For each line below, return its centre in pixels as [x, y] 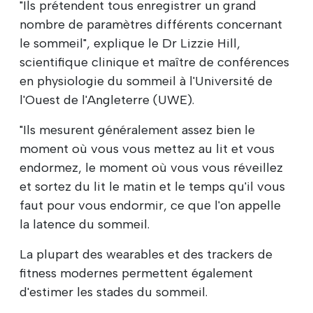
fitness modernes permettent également [136, 273]
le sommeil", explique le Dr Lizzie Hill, [130, 43]
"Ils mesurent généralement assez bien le [137, 130]
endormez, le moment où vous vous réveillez [151, 167]
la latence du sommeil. [85, 224]
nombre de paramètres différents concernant [151, 24]
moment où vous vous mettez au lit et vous [147, 148]
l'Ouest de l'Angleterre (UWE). [107, 100]
